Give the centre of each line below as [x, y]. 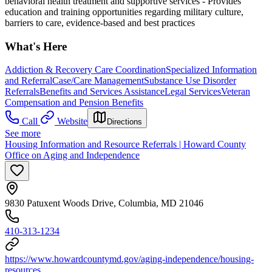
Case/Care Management [98, 81]
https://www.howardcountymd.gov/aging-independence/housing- [129, 259]
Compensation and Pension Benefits [74, 103]
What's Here [36, 46]
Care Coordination [130, 70]
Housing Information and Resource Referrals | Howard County [125, 144]
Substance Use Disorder [190, 81]
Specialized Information [211, 70]
